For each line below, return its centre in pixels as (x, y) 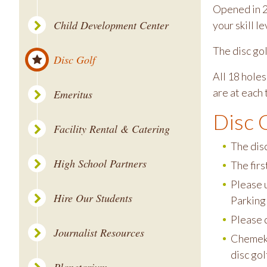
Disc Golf (74, 60)
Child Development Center (111, 25)
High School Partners (100, 163)
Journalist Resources (99, 232)
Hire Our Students (93, 198)
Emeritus (73, 94)
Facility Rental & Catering (112, 129)
